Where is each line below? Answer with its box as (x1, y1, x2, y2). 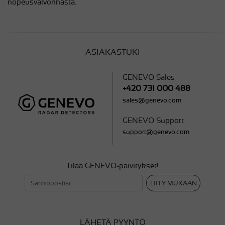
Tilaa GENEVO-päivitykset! (66, 161, 159, 170)
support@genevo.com (123, 128, 189, 136)
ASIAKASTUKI (85, 47, 140, 57)
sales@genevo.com (123, 96, 181, 104)
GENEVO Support (123, 116, 184, 125)
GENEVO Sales (123, 72, 175, 81)
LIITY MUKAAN (150, 179, 197, 187)
